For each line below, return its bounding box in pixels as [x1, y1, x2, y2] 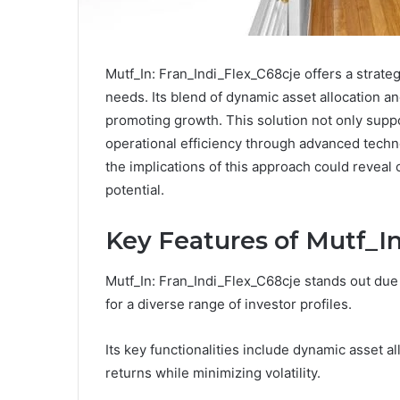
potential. [105, 181, 164, 199]
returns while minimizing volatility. [105, 363, 321, 381]
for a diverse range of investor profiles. [105, 295, 352, 312]
